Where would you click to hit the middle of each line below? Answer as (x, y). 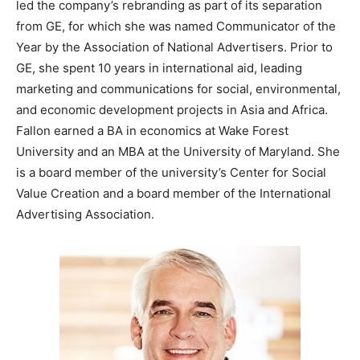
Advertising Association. (85, 215)
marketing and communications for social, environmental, (178, 89)
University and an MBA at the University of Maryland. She (178, 152)
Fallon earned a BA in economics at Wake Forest (152, 131)
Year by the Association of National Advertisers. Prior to (174, 47)
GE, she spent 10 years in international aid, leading (159, 68)
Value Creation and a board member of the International (174, 194)
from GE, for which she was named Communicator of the (176, 27)
